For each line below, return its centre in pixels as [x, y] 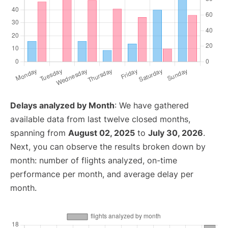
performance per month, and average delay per [102, 174]
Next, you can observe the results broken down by [108, 147]
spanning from [39, 133]
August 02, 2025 [102, 133]
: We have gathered [152, 105]
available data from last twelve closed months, [100, 119]
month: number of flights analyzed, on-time [94, 160]
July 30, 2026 [176, 133]
